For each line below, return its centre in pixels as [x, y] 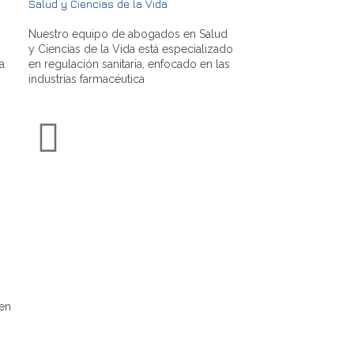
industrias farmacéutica [87, 79]
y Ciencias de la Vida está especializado [131, 49]
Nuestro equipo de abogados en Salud [128, 34]
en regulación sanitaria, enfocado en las [129, 64]
